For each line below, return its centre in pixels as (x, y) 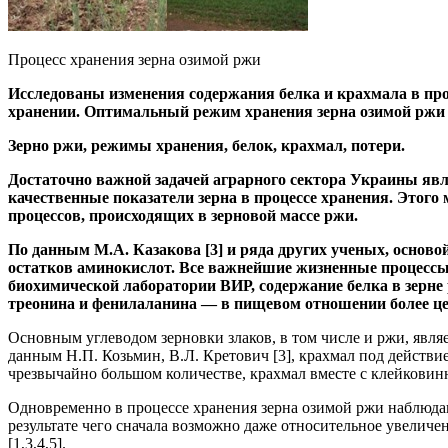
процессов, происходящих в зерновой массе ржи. (183, 216)
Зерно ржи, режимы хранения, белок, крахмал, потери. (206, 146)
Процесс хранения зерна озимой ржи (134, 60)
